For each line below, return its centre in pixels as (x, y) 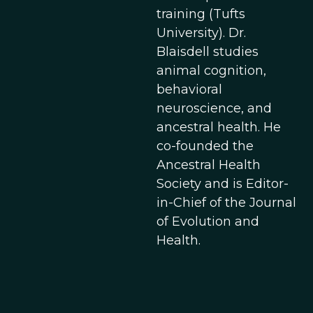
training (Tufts (201, 14)
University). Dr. (201, 33)
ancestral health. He (219, 127)
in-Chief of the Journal (226, 203)
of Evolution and (208, 221)
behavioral (189, 89)
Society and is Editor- (223, 184)
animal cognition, (211, 71)
